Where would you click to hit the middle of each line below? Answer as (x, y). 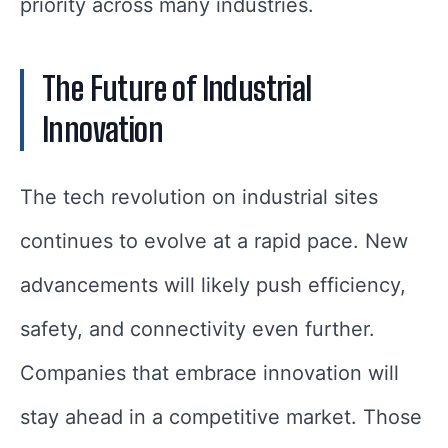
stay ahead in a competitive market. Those (221, 417)
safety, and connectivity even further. (197, 329)
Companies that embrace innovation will (209, 373)
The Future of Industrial (177, 89)
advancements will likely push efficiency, (213, 285)
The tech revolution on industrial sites (199, 197)
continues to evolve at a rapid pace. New (214, 241)
